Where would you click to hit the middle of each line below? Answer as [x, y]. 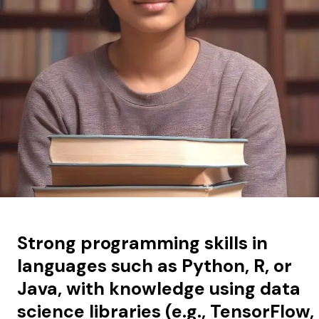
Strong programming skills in [142, 243]
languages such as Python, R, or [154, 266]
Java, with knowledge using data [158, 288]
